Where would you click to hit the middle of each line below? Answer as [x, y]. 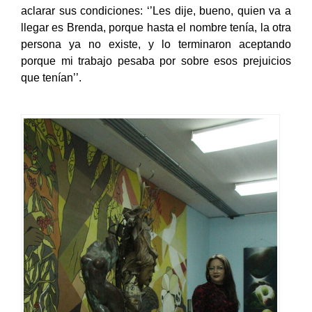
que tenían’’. [51, 92]
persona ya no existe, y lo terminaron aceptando [156, 58]
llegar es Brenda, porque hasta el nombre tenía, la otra [156, 42]
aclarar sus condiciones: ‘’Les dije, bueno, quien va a [156, 25]
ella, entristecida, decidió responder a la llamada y [156, 8]
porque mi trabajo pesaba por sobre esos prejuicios [156, 75]
